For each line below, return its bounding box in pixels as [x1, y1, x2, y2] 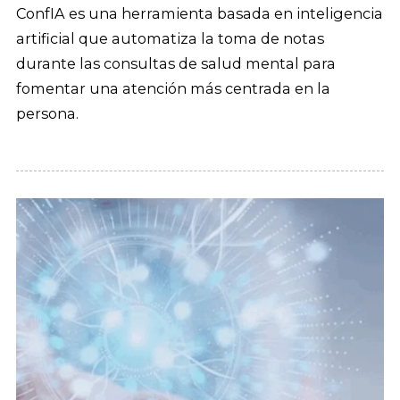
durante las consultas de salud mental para [16, 54, 336, 73]
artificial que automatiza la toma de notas [16, 29, 324, 48]
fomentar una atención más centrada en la [16, 79, 330, 98]
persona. [16, 104, 79, 123]
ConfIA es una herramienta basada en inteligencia [16, 4, 383, 23]
